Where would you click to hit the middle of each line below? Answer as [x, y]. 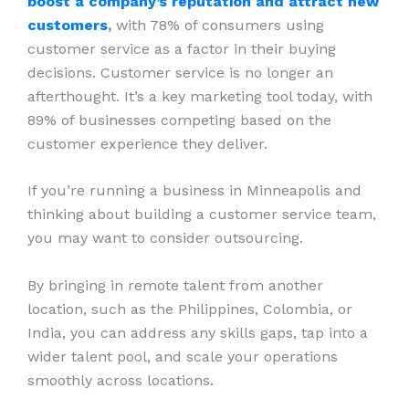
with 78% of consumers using [220, 25]
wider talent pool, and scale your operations [183, 356]
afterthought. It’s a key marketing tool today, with [200, 96]
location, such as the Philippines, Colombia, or [190, 309]
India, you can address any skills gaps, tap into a [198, 332]
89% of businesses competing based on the [179, 120]
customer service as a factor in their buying [182, 48]
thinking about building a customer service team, [202, 215]
